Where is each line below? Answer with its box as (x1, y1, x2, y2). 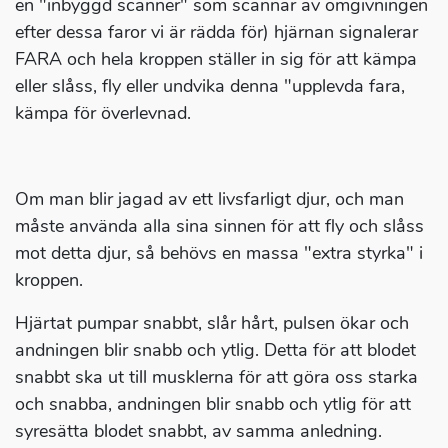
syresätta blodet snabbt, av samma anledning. (15, 419, 382, 444)
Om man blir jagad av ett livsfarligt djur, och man (15, 187, 404, 212)
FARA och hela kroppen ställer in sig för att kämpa (15, 47, 417, 72)
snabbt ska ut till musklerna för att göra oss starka (15, 365, 418, 390)
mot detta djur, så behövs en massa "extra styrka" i (15, 241, 423, 266)
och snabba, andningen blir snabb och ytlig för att (15, 392, 411, 417)
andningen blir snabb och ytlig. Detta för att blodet (15, 338, 416, 363)
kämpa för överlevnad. (15, 101, 191, 126)
